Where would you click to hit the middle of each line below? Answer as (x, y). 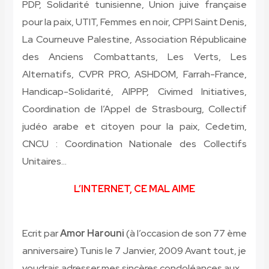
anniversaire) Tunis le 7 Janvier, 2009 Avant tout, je (134, 251)
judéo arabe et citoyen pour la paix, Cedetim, (134, 127)
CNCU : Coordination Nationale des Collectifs (134, 144)
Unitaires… (46, 162)
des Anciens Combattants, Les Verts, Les (134, 57)
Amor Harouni (92, 234)
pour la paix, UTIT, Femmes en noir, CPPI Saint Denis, (134, 22)
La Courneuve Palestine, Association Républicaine (134, 40)
